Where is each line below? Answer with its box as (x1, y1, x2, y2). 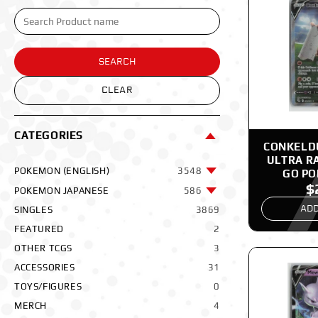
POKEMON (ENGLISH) (14, 165, 110, 176)
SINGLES (14, 204, 53, 215)
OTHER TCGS (14, 243, 72, 253)
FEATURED (14, 224, 64, 234)
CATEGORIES (14, 129, 83, 141)
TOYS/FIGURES (14, 281, 82, 292)
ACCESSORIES (14, 262, 75, 273)
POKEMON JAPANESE (14, 185, 109, 196)
